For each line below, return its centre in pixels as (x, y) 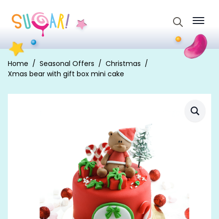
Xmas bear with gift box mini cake (66, 74)
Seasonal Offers (67, 64)
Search (185, 31)
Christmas (123, 64)
